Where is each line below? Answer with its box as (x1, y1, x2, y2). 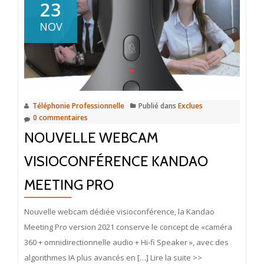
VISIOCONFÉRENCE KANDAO (24, 152, 208, 170)
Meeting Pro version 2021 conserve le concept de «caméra (24, 221, 232, 232)
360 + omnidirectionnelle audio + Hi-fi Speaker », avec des (24, 236, 229, 247)
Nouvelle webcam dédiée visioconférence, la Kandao (24, 206, 214, 217)
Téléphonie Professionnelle (32, 100, 124, 111)
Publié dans (138, 100, 178, 111)
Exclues (178, 100, 203, 111)
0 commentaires (33, 112, 88, 123)
